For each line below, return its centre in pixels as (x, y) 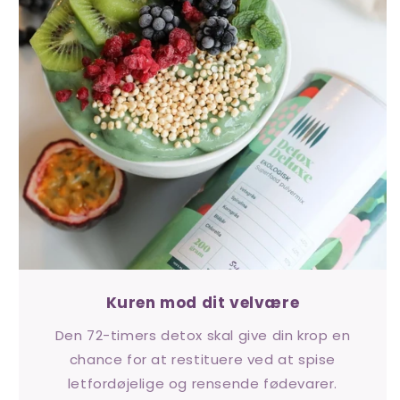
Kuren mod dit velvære (203, 302)
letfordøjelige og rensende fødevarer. (203, 383)
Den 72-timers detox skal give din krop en (203, 335)
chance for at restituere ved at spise (203, 359)
